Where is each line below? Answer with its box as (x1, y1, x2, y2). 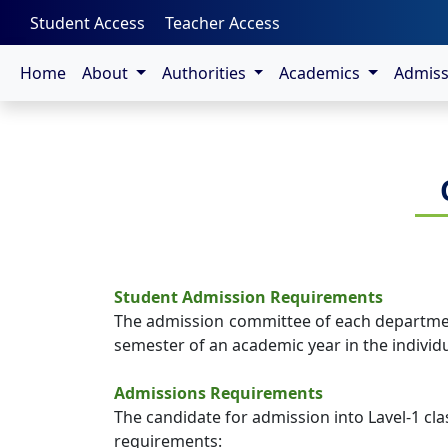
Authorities (161, 62, 250, 84)
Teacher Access (165, 11, 280, 34)
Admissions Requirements (114, 382, 323, 404)
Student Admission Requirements (114, 286, 383, 308)
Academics (279, 62, 365, 84)
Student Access (30, 11, 145, 34)
